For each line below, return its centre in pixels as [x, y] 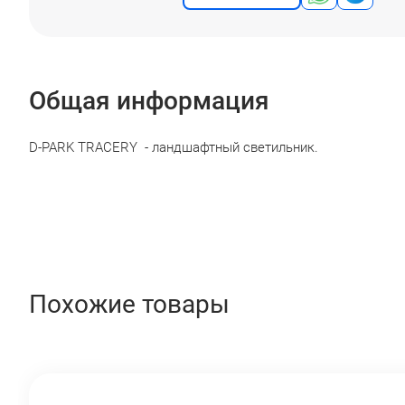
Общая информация [149, 101]
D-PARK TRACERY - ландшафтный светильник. [174, 148]
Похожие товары [129, 305]
